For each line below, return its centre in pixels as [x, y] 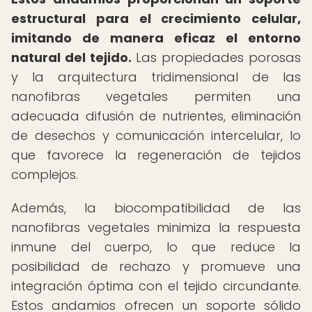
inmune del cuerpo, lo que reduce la [156, 247]
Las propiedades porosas [216, 57]
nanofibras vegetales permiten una [156, 96]
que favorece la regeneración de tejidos [156, 155]
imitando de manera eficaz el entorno [156, 38]
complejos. [45, 174]
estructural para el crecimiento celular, [156, 18]
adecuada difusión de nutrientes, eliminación [156, 116]
